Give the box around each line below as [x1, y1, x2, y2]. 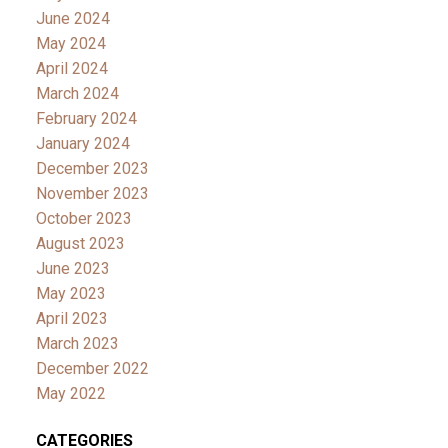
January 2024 [35, 133, 130, 153]
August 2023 [35, 233, 125, 253]
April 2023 [35, 308, 108, 328]
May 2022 [35, 383, 106, 403]
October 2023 [35, 208, 132, 228]
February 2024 [35, 108, 137, 128]
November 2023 [35, 183, 149, 203]
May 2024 [35, 33, 106, 53]
